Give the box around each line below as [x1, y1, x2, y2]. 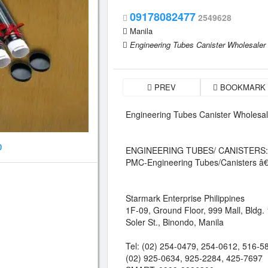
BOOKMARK [218, 81, 266, 93]
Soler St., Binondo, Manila [126, 216, 224, 228]
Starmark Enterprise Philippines [126, 192, 245, 204]
